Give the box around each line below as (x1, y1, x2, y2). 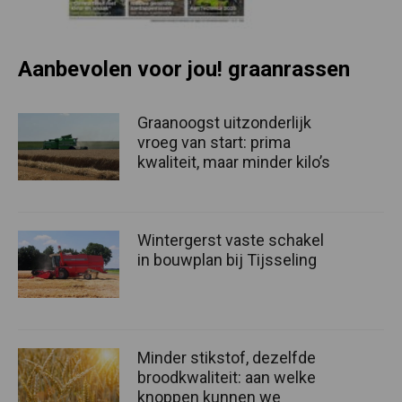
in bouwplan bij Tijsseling (137, 250, 317, 270)
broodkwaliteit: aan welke (137, 368, 316, 388)
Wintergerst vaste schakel (137, 231, 324, 250)
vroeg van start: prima (137, 132, 291, 152)
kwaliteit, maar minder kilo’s (137, 152, 330, 171)
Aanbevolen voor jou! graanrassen (18, 56, 350, 82)
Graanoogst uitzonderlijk (137, 112, 311, 132)
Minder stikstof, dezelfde (137, 348, 316, 368)
